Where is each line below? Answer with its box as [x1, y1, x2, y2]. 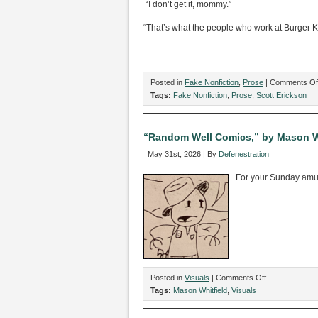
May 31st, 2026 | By [148, 150, 219, 158]
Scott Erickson [256, 91, 307, 99]
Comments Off [216, 273, 266, 282]
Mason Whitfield [173, 286, 227, 295]
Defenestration [219, 150, 269, 158]
